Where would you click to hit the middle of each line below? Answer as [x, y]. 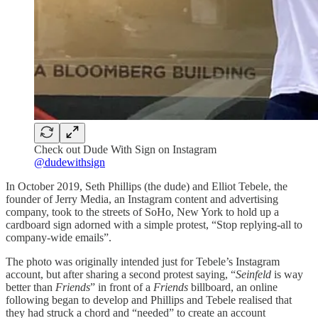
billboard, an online [233, 287]
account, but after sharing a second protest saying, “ [121, 274]
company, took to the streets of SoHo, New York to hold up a [142, 212]
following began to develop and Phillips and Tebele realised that [149, 300]
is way [287, 274]
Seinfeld [253, 274]
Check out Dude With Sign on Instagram [125, 149]
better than [31, 287]
